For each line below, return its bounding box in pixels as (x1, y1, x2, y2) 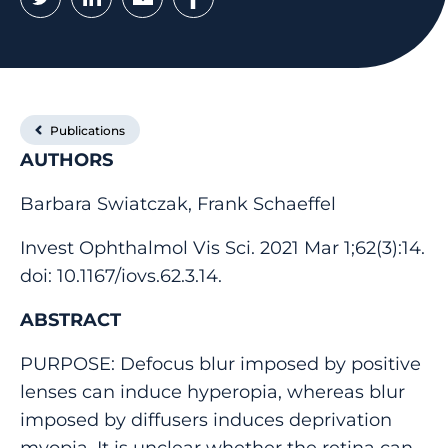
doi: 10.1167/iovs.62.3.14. (20, 263, 222, 287)
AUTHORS (20, 147, 113, 171)
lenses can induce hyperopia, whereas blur (20, 379, 405, 403)
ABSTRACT (20, 307, 121, 331)
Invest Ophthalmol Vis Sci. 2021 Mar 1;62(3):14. (20, 235, 425, 259)
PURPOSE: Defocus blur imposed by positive (20, 351, 421, 375)
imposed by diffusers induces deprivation (20, 407, 392, 431)
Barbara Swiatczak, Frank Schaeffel (20, 191, 336, 215)
